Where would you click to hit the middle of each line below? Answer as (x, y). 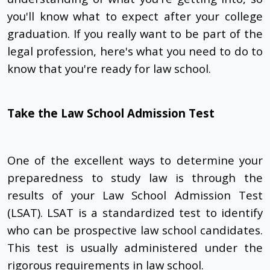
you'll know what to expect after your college (135, 16)
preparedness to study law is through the (135, 178)
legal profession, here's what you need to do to (135, 51)
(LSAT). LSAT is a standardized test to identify (135, 213)
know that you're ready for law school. (109, 69)
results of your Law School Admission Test (135, 195)
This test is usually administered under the (135, 248)
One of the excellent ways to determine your (135, 160)
